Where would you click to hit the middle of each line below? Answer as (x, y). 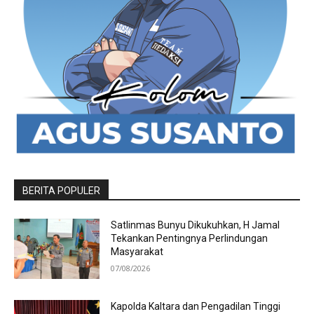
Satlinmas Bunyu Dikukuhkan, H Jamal (196, 225)
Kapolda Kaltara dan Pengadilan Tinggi (196, 307)
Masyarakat (137, 252)
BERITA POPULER (61, 191)
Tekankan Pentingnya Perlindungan (190, 239)
